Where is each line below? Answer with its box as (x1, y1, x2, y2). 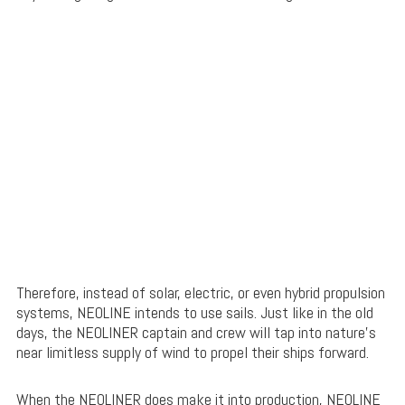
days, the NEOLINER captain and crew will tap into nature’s (15, 322, 376, 344)
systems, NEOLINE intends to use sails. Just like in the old (15, 302, 373, 324)
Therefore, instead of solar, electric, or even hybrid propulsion (15, 282, 385, 304)
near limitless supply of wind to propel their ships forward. (15, 342, 369, 363)
